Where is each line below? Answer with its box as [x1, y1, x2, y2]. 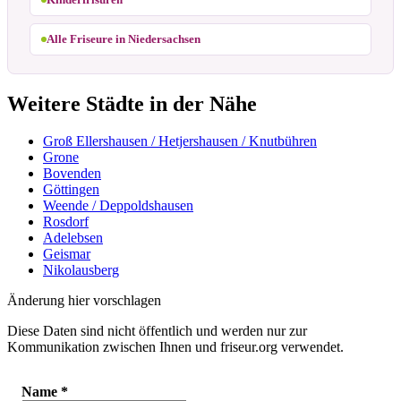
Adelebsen [43, 230, 103, 246]
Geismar [43, 246, 90, 262]
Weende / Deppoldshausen [43, 198, 193, 214]
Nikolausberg [43, 262, 119, 278]
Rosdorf [43, 214, 89, 230]
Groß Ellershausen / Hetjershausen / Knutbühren [43, 133, 317, 149]
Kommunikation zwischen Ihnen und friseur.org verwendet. [7, 339, 344, 355]
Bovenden [43, 166, 101, 182]
